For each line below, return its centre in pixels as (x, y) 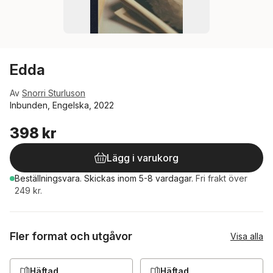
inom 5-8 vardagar (154, 178)
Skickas (101, 178)
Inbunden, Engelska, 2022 (62, 105)
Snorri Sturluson (54, 93)
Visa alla (247, 236)
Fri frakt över (222, 178)
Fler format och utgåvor (71, 236)
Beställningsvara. (49, 178)
